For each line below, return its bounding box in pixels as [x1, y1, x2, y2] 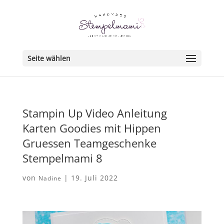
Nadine [38, 174, 61, 182]
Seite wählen [27, 53, 70, 63]
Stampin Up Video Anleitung [22, 105, 167, 120]
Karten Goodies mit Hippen [22, 120, 161, 135]
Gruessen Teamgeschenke [22, 135, 156, 150]
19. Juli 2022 [70, 173, 118, 182]
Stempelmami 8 [22, 150, 102, 165]
